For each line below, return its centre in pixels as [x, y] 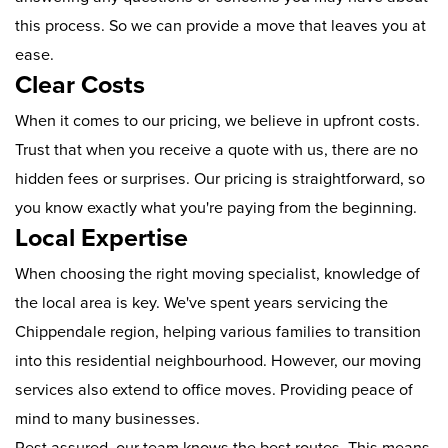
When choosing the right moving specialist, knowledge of [217, 274]
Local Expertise [101, 238]
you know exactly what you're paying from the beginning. [216, 208]
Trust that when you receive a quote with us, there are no [216, 150]
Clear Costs [80, 85]
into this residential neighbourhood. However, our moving [218, 361]
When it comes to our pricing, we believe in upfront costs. [217, 121]
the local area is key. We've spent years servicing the [201, 303]
